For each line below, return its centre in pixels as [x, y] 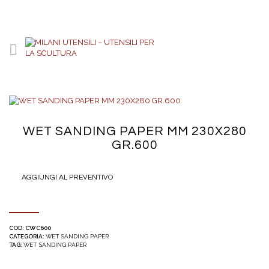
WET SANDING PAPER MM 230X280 [134, 131]
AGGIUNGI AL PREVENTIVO [67, 177]
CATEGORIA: [27, 236]
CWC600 [38, 228]
